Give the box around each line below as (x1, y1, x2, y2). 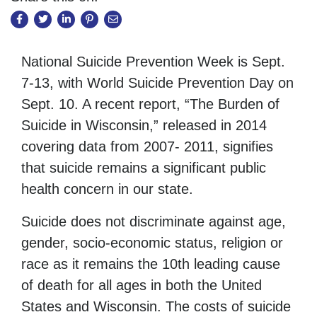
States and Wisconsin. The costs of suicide (21, 299, 291, 315)
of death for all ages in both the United (21, 277, 262, 294)
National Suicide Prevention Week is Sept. (21, 54, 285, 70)
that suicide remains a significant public (21, 160, 266, 176)
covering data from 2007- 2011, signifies (21, 139, 273, 155)
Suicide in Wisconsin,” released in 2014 (21, 117, 267, 134)
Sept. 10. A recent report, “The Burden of (21, 96, 279, 113)
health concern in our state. (21, 181, 193, 197)
